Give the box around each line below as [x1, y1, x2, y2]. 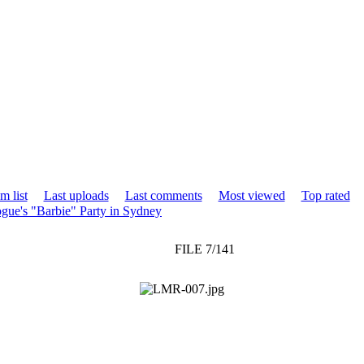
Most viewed [218, 188, 285, 202]
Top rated [301, 188, 350, 202]
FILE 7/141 [174, 241, 235, 256]
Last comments [124, 188, 202, 202]
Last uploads [43, 188, 109, 202]
